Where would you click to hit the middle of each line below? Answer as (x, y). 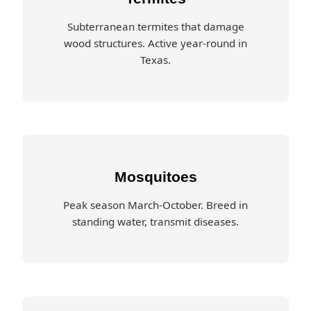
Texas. (155, 60)
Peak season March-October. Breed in (155, 205)
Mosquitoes (155, 177)
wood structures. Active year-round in (155, 43)
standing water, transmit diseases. (155, 221)
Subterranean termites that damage (155, 26)
